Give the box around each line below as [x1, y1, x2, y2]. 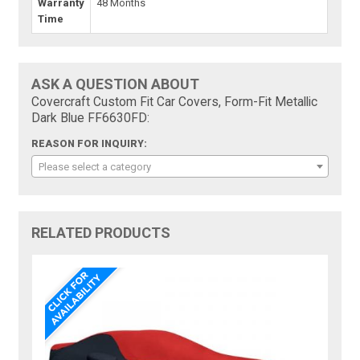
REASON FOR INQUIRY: [31, 138, 148, 150]
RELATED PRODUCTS [31, 224, 171, 242]
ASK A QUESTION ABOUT [31, 76, 200, 93]
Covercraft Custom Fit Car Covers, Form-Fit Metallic [31, 95, 318, 110]
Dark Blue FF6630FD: [31, 111, 150, 126]
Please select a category [39, 161, 152, 174]
